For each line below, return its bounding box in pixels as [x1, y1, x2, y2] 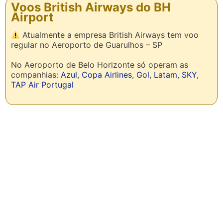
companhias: [11, 70, 61, 80]
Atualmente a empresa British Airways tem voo [20, 30, 199, 40]
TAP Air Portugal [11, 80, 74, 90]
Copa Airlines [82, 70, 132, 80]
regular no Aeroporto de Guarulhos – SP [11, 40, 163, 50]
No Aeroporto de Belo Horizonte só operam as [11, 60, 189, 70]
